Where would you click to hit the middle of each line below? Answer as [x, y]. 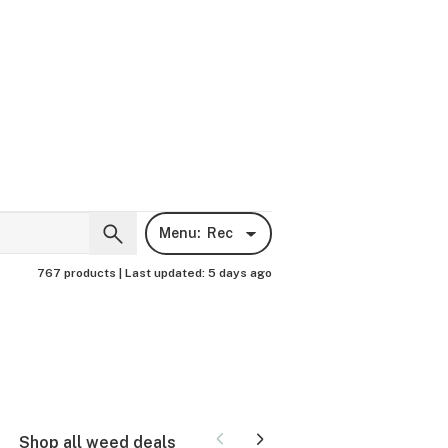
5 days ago [240, 273]
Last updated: [166, 273]
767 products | [81, 273]
